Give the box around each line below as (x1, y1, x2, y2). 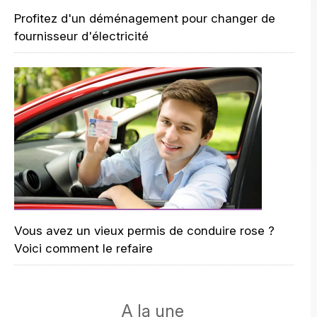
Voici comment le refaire (14, 241, 153, 255)
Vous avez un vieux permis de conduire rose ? (14, 224, 275, 238)
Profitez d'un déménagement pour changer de (14, 11, 275, 25)
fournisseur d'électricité (14, 29, 149, 43)
